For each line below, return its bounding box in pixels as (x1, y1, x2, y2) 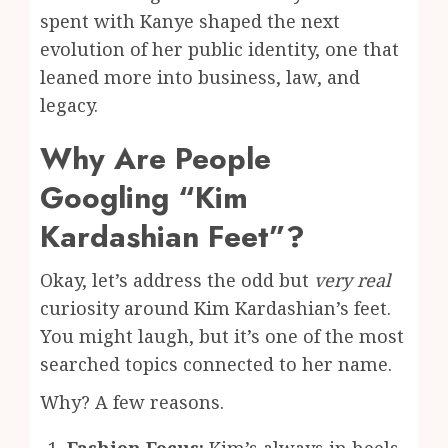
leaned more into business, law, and (40, 65, 360, 90)
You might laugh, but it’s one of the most (40, 324, 404, 349)
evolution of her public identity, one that (40, 37, 399, 62)
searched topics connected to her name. (40, 352, 392, 377)
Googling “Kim (40, 176, 248, 220)
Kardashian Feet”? (40, 215, 305, 259)
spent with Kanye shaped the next (40, 9, 340, 34)
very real (314, 268, 391, 293)
